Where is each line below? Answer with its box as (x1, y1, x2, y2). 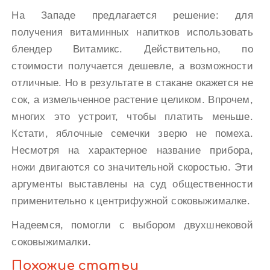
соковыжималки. (11, 236, 91, 248)
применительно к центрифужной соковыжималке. (11, 195, 250, 207)
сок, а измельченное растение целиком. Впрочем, (11, 93, 253, 105)
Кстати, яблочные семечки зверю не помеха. (11, 127, 253, 139)
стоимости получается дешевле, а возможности (11, 60, 253, 72)
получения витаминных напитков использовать (11, 26, 253, 38)
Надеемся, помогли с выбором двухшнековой (11, 219, 253, 231)
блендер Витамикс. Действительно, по (11, 43, 253, 55)
